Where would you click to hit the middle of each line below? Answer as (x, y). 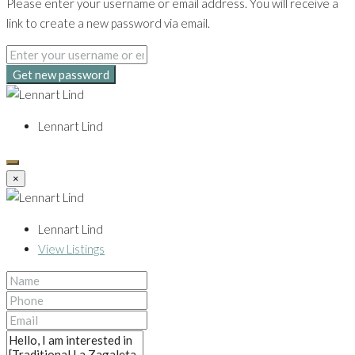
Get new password (61, 75)
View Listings (71, 249)
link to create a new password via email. (108, 23)
